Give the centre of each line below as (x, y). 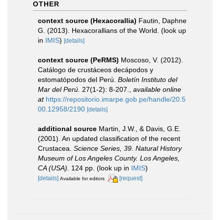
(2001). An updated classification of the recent (109, 138)
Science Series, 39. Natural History (128, 148)
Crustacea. (56, 148)
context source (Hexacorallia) (87, 21)
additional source (67, 129)
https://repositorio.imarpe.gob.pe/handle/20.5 (116, 99)
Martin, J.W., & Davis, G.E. (140, 129)
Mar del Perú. (59, 89)
